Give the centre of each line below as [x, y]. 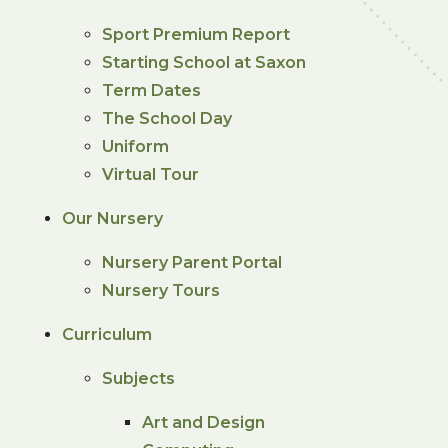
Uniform [136, 146]
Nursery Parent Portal [192, 262]
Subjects [139, 378]
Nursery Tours [161, 290]
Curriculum [107, 334]
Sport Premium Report [196, 34]
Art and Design [204, 422]
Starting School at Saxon [204, 62]
